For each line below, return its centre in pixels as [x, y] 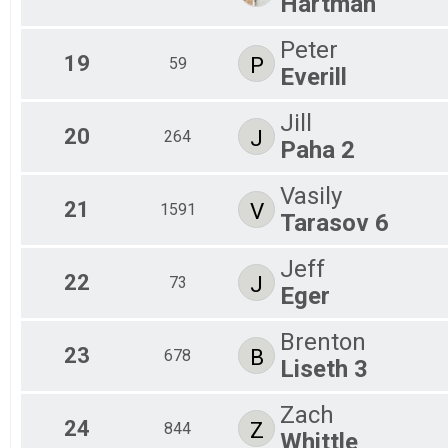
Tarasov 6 [334, 222]
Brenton [323, 341]
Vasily [311, 195]
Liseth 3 [324, 368]
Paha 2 [317, 149]
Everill [313, 76]
